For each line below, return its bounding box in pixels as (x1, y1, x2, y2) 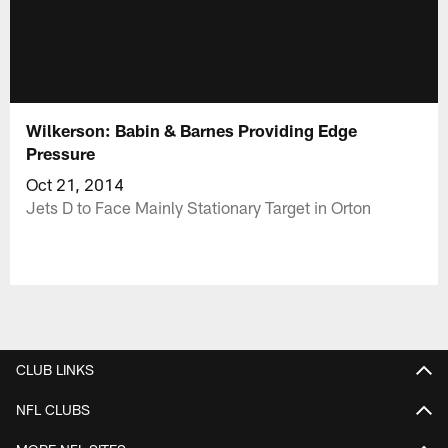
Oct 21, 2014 (26, 173, 125, 194)
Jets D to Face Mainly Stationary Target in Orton (26, 196, 372, 217)
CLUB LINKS (16, 360, 94, 378)
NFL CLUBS (16, 400, 90, 418)
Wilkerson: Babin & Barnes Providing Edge (26, 119, 358, 140)
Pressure (26, 142, 96, 163)
